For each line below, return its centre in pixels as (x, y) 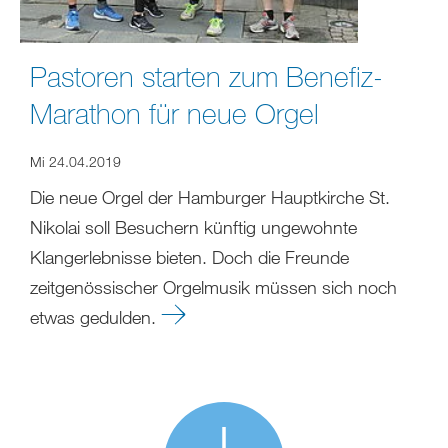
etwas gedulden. (95, 316)
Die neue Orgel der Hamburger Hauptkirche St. (210, 196)
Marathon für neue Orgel (174, 112)
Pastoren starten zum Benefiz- (206, 75)
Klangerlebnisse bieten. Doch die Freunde (189, 256)
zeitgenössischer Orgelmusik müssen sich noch (213, 286)
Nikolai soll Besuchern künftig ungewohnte (193, 226)
